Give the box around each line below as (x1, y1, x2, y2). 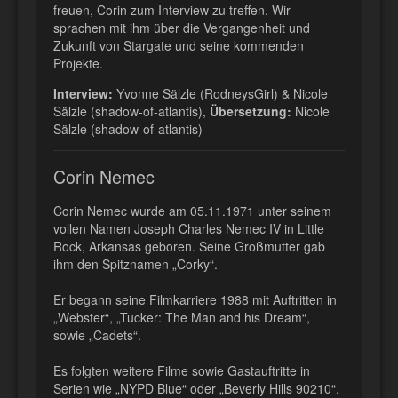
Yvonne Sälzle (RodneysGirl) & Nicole (113, 84, 328, 103)
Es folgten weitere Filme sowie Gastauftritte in (53, 362, 310, 380)
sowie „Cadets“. (53, 326, 141, 345)
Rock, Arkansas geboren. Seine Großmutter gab (53, 237, 325, 256)
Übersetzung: (206, 102, 291, 121)
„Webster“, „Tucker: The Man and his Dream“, (53, 308, 310, 327)
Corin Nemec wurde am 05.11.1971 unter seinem (53, 202, 331, 220)
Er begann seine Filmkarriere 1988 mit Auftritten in (53, 291, 337, 309)
